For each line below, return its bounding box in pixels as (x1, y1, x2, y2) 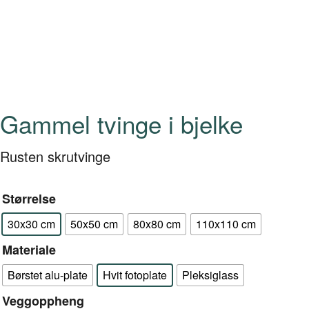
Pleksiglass (182, 267, 239, 283)
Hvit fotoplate (103, 267, 167, 283)
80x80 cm (133, 216, 181, 232)
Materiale (2, 240, 56, 259)
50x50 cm (70, 216, 118, 232)
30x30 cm (8, 216, 55, 232)
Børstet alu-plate (8, 267, 88, 283)
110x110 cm (196, 216, 256, 232)
